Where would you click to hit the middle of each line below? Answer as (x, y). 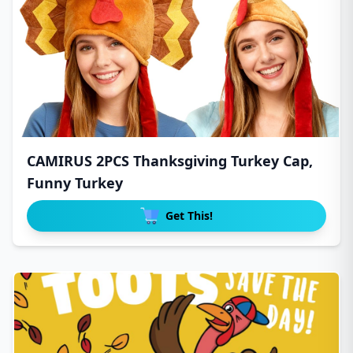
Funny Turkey (75, 183)
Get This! (189, 216)
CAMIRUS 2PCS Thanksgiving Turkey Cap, (170, 161)
